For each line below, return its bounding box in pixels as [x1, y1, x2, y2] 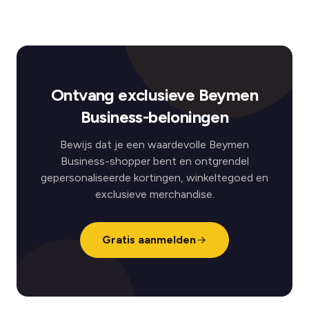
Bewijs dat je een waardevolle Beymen [60, 138, 249, 151]
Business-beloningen [80, 107, 229, 127]
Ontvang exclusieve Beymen [51, 85, 258, 105]
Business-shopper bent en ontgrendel [60, 154, 249, 168]
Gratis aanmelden [102, 233, 196, 246]
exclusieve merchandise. [94, 188, 215, 201]
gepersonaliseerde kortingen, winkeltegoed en [41, 171, 268, 184]
